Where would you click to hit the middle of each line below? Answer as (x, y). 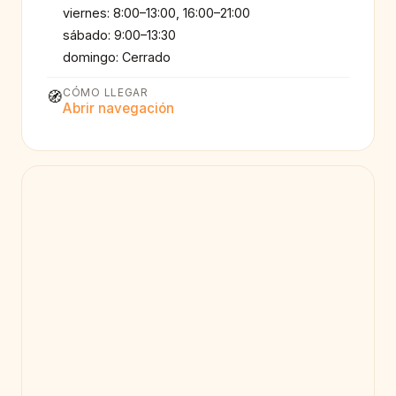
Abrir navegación (118, 109)
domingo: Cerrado (117, 57)
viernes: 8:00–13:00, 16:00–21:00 (156, 12)
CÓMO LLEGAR (106, 93)
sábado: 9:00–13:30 (119, 34)
